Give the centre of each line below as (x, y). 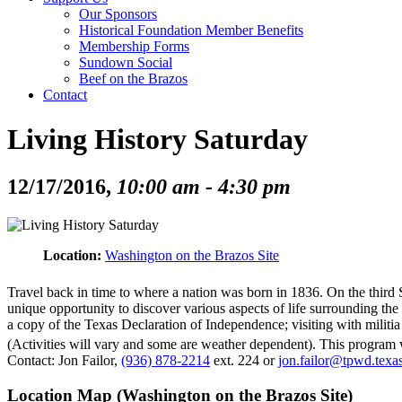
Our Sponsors (118, 14)
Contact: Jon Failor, (64, 361)
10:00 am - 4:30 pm (204, 187)
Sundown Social (126, 63)
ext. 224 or (244, 361)
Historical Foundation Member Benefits (191, 31)
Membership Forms (134, 47)
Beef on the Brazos (133, 79)
